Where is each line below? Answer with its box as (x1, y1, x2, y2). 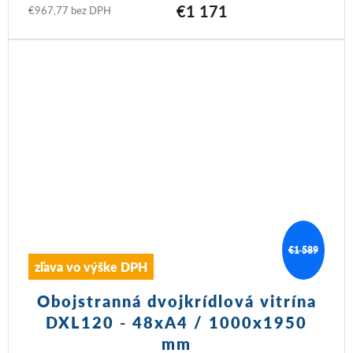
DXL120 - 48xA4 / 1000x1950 (46, 310, 307, 333)
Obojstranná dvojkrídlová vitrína (36, 289, 317, 312)
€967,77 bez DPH (28, 2, 111, 18)
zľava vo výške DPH (35, 257, 147, 276)
